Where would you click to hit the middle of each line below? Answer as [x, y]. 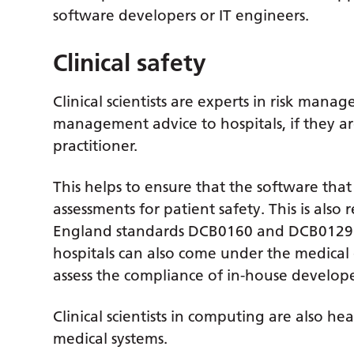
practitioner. [96, 146]
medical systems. [111, 339]
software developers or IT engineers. [181, 16]
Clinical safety [130, 64]
